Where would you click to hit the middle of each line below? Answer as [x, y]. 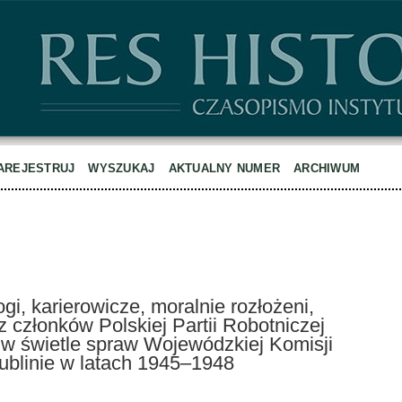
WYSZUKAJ [122, 168]
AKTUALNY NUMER [224, 168]
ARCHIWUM [327, 168]
